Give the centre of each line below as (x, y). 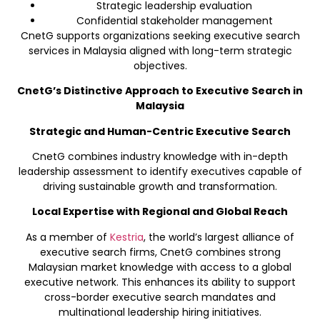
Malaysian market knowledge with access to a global (160, 267)
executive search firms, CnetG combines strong (160, 252)
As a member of (68, 237)
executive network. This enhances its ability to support (160, 282)
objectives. (160, 65)
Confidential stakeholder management (174, 20)
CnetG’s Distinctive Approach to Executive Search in (160, 91)
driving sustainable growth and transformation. (160, 186)
